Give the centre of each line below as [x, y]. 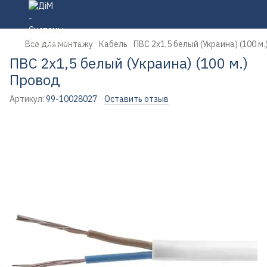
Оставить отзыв [136, 99]
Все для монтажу [59, 44]
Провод [35, 80]
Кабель [113, 44]
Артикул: [27, 99]
